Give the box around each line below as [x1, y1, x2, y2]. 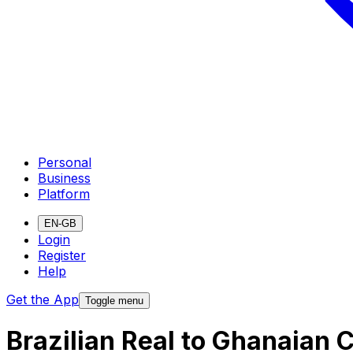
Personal [38, 154, 91, 170]
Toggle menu [85, 294, 143, 307]
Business [38, 169, 91, 186]
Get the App [6, 291, 79, 307]
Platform [38, 185, 90, 202]
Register [38, 247, 86, 263]
